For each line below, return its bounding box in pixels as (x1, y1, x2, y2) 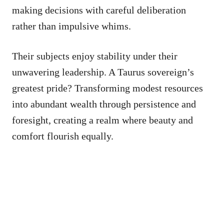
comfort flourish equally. (12, 130, 113, 141)
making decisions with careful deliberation (12, 4, 186, 15)
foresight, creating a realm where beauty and (12, 114, 193, 125)
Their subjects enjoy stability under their (12, 50, 177, 61)
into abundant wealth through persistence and (12, 98, 196, 109)
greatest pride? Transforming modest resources (12, 82, 203, 93)
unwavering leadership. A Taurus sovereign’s (12, 66, 194, 77)
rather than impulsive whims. (12, 20, 131, 31)
